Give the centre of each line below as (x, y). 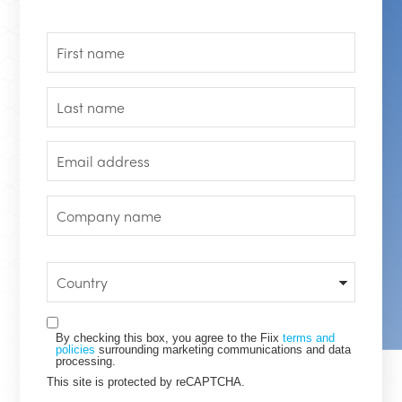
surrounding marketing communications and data (223, 350)
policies (76, 350)
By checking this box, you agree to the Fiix (170, 338)
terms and (309, 338)
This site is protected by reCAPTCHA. (146, 382)
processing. (86, 362)
